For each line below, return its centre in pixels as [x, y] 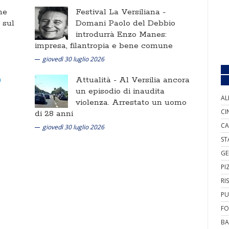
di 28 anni [54, 114]
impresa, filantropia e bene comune [104, 46]
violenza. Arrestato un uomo [131, 102]
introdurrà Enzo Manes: [121, 35]
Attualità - [97, 80]
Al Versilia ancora [154, 80]
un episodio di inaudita [120, 91]
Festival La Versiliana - [121, 12]
